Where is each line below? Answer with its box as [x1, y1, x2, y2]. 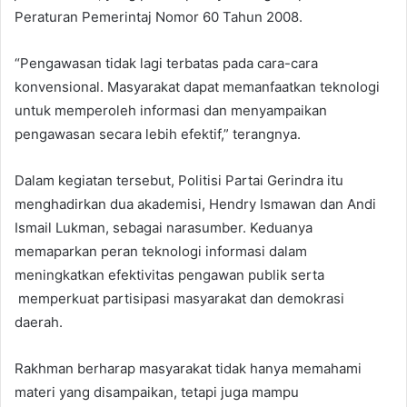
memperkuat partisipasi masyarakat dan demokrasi [15, 290, 344, 308]
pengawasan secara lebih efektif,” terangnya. [15, 125, 301, 144]
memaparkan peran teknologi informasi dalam [15, 243, 307, 261]
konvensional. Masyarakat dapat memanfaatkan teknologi [15, 78, 380, 96]
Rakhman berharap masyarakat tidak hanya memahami [15, 360, 362, 378]
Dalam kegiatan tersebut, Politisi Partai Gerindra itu [15, 172, 343, 190]
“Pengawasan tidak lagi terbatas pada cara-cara [15, 55, 318, 73]
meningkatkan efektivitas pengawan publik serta [15, 266, 324, 284]
